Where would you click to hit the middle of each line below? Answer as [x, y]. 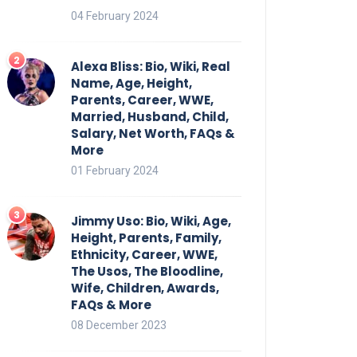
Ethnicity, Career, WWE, [144, 254]
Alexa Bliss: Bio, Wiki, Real [151, 66]
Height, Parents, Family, [146, 237]
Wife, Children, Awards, [145, 288]
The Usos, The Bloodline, [147, 271]
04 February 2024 [115, 16]
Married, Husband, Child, [150, 116]
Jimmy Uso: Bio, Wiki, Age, [151, 221]
